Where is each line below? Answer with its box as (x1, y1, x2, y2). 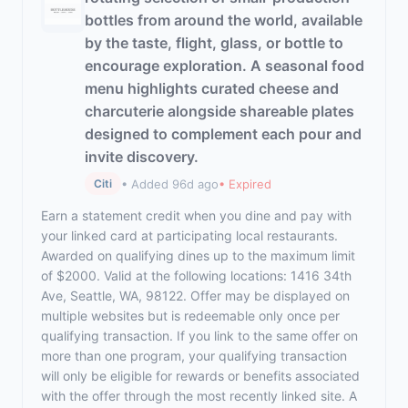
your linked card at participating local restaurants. (41, 228, 338, 243)
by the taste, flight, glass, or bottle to (85, 34, 343, 52)
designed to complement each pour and (85, 125, 362, 143)
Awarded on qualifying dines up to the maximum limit (41, 248, 355, 263)
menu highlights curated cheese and (85, 79, 339, 97)
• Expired (219, 176, 271, 191)
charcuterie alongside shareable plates (85, 102, 354, 120)
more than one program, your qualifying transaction (41, 348, 347, 363)
